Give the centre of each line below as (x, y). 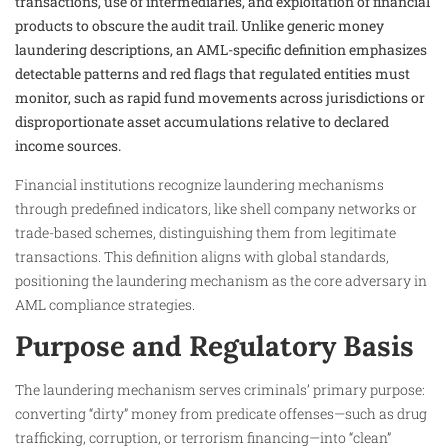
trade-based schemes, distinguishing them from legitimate (205, 232)
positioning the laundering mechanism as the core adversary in (221, 280)
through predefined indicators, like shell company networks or (216, 208)
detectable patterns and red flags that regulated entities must (212, 74)
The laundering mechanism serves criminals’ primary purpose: (220, 389)
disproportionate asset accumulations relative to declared (202, 122)
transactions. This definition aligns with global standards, (202, 256)
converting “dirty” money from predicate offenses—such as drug (221, 413)
